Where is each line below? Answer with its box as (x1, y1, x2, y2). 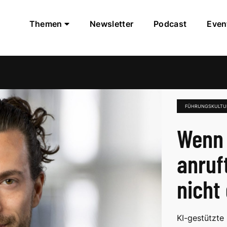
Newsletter (90, 19, 134, 29)
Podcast (154, 19, 187, 29)
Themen (29, 19, 64, 29)
